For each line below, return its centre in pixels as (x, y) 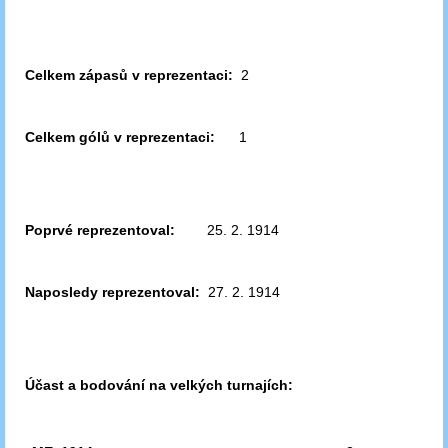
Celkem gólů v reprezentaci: (120, 137)
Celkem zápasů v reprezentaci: (129, 75)
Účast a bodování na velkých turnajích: (159, 385)
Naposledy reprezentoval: (112, 292)
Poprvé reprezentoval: (100, 230)
